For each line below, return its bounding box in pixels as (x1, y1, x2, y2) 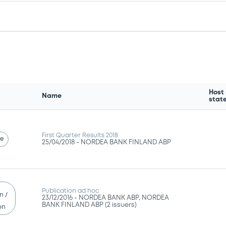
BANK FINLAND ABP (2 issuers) (42, 202, 137, 208)
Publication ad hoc (42, 188, 99, 194)
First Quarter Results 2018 (42, 132, 119, 138)
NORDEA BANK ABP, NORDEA (79, 195, 169, 201)
